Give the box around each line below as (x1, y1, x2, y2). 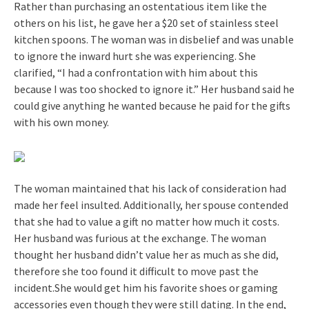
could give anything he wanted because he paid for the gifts (14, 98, 290, 112)
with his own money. (14, 114, 109, 129)
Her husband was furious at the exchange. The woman (14, 230, 266, 245)
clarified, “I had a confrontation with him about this (14, 65, 258, 79)
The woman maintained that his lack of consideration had (14, 181, 286, 195)
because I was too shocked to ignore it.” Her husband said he (14, 81, 295, 96)
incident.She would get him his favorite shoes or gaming (14, 280, 278, 295)
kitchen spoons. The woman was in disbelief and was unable (14, 32, 294, 46)
